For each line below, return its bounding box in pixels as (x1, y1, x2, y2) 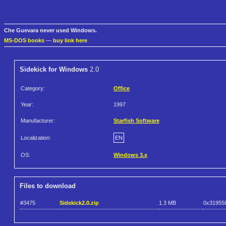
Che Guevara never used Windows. (4, 27, 97, 34)
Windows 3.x (114, 152, 147, 158)
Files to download (20, 182, 76, 190)
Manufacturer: (21, 118, 55, 124)
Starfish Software (114, 118, 159, 124)
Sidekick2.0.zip (60, 199, 99, 206)
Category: (21, 85, 45, 92)
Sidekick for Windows (20, 66, 88, 74)
